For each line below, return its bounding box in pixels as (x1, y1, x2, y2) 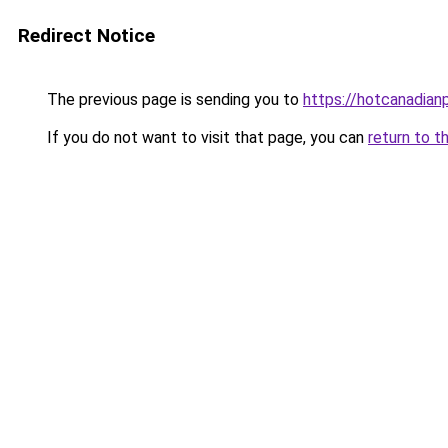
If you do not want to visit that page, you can (43, 128, 368, 147)
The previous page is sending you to (43, 90, 303, 109)
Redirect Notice (18, 24, 155, 47)
